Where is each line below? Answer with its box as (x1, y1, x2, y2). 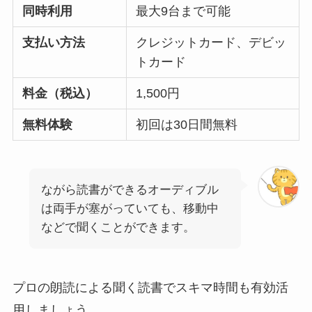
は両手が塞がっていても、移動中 (40, 201, 219, 215)
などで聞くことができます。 (40, 220, 195, 234)
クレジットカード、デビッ (136, 36, 287, 50)
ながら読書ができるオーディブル (40, 182, 219, 196)
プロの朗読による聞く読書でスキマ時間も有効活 (12, 280, 288, 295)
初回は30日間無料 (136, 118, 238, 132)
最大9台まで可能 (136, 4, 231, 19)
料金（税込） (22, 86, 98, 101)
